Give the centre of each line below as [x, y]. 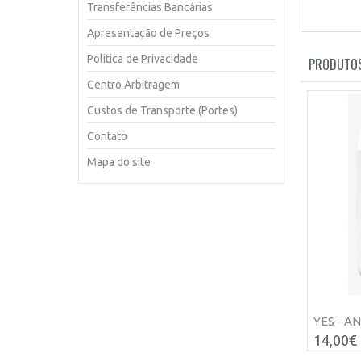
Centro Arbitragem [133, 85]
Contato [107, 136]
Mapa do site [119, 162]
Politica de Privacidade [143, 59]
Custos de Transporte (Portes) [162, 110]
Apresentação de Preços [148, 33]
